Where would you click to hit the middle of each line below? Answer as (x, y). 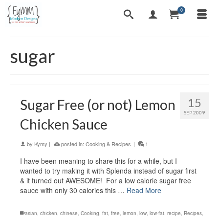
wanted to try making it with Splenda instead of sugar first (108, 171)
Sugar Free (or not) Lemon (98, 105)
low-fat (157, 213)
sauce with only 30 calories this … (73, 190)
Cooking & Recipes (108, 144)
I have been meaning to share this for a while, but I (99, 161)
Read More (144, 190)
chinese (69, 213)
